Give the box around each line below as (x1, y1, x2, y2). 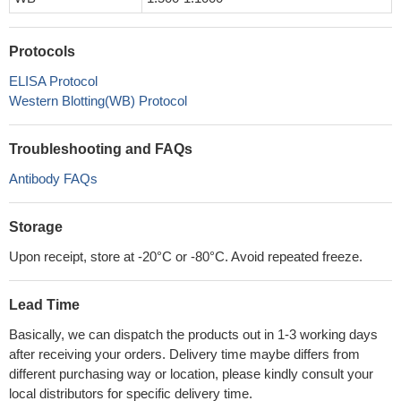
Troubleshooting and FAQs (9, 141, 192, 157)
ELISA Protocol (9, 73, 98, 89)
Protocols (9, 44, 75, 59)
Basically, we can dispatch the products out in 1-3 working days (9, 327, 378, 342)
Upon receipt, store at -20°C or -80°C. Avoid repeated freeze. (9, 249, 363, 264)
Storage (9, 219, 63, 235)
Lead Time (9, 297, 80, 312)
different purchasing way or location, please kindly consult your (9, 366, 373, 381)
